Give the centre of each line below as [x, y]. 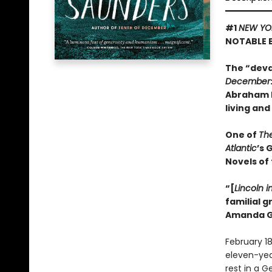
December [247, 81]
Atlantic [241, 148]
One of [242, 135]
